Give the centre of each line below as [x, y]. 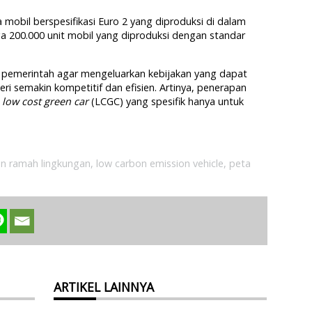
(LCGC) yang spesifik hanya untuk [166, 101]
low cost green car [45, 101]
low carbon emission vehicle [160, 163]
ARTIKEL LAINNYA [103, 287]
